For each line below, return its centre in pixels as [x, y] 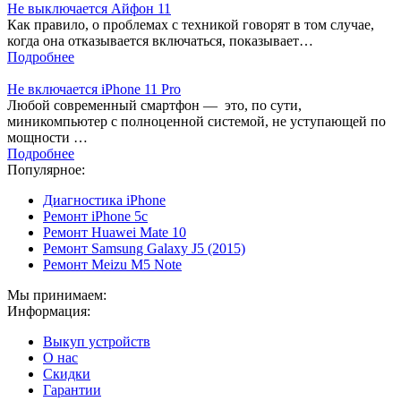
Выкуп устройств [97, 341]
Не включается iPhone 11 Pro [94, 89]
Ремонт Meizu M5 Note [112, 264]
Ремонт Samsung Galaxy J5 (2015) [144, 248]
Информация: [49, 311]
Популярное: [46, 169]
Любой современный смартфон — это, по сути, [154, 105]
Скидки [67, 373]
